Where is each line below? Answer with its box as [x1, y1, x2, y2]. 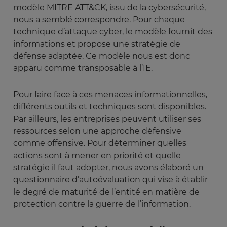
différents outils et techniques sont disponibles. [13, 102, 206, 112]
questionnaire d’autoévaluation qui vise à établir [13, 175, 208, 185]
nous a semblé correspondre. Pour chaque [13, 15, 185, 25]
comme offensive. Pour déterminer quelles [13, 138, 186, 148]
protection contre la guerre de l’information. [13, 199, 191, 209]
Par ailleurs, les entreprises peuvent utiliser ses [13, 114, 201, 124]
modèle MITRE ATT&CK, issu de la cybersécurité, [13, 3, 206, 13]
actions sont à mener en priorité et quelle [13, 150, 181, 161]
